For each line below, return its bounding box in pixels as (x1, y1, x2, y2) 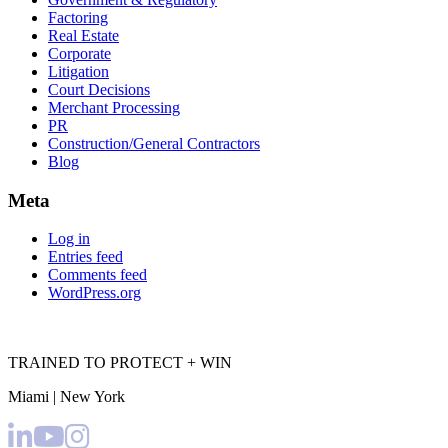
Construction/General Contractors (48, 134, 260, 152)
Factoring (48, 8, 108, 26)
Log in (48, 230, 90, 248)
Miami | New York (8, 388, 125, 406)
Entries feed (48, 248, 123, 266)
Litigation (48, 62, 109, 80)
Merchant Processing (48, 98, 180, 116)
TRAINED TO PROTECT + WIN (8, 354, 232, 372)
